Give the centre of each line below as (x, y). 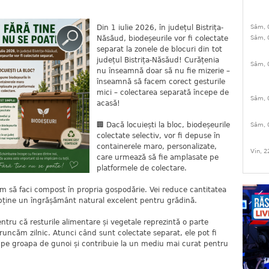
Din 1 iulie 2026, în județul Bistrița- (160, 28)
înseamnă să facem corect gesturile (161, 82)
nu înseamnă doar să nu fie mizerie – (163, 71)
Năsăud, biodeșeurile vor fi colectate (162, 38)
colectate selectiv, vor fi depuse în (159, 136)
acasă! (108, 103)
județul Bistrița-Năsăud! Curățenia (158, 60)
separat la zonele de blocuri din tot (159, 49)
